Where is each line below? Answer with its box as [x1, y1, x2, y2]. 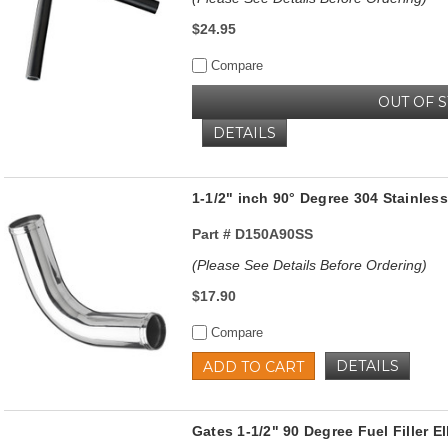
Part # [191, 225, 231, 242]
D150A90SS [230, 225, 313, 242]
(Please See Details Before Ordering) [191, 256, 427, 273]
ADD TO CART [202, 357, 304, 376]
